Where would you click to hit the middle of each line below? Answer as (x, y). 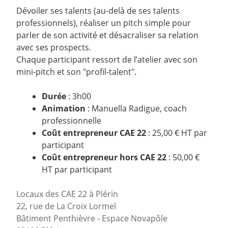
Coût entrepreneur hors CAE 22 (104, 158)
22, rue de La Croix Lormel (66, 206)
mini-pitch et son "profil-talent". (76, 72)
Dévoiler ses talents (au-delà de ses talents (98, 11)
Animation (64, 109)
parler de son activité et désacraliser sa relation (107, 35)
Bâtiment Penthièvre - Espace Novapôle (92, 219)
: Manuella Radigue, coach (136, 109)
